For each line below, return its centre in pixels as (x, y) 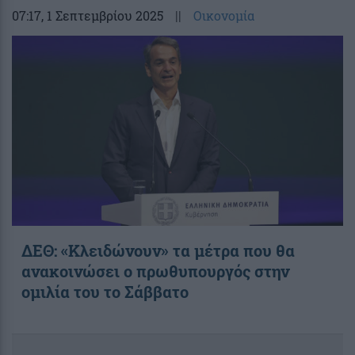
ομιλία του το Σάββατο (105, 291)
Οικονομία (224, 15)
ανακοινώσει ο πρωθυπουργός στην (155, 271)
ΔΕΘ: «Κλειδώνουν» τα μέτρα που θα (158, 250)
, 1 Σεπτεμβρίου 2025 (102, 15)
